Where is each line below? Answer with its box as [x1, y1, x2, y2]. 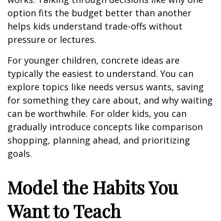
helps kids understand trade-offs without [7, 20, 183, 32]
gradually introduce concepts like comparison [7, 121, 203, 133]
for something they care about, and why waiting [7, 94, 213, 106]
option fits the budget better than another [7, 7, 191, 19]
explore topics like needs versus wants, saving [7, 81, 204, 93]
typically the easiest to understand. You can [7, 68, 193, 79]
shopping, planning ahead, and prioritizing [7, 134, 190, 146]
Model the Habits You [7, 175, 178, 199]
